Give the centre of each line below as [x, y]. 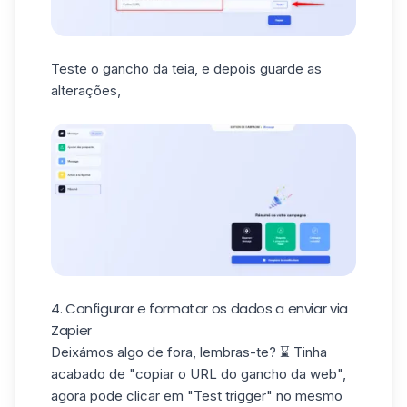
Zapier [71, 331]
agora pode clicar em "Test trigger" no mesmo [197, 396]
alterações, [86, 91]
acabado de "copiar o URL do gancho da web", [199, 374]
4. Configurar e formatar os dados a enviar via [199, 309]
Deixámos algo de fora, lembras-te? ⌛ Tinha [189, 352]
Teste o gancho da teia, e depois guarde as [186, 69]
